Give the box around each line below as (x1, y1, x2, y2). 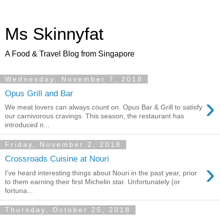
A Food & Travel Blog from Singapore (5, 50, 135, 58)
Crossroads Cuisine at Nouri (5, 153, 109, 164)
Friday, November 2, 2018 (5, 140, 121, 149)
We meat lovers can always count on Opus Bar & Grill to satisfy (5, 103, 202, 111)
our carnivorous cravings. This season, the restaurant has (5, 112, 184, 120)
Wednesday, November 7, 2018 (5, 75, 143, 83)
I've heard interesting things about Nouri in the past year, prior (5, 168, 197, 177)
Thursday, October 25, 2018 (5, 206, 131, 214)
